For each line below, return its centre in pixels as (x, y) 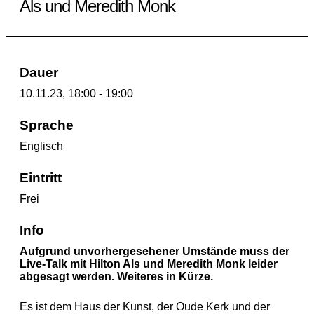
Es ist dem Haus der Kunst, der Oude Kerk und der (145, 306)
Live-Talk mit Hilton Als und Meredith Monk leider (149, 264)
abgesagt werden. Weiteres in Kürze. (116, 276)
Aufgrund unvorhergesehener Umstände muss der (155, 251)
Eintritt (41, 177)
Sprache (47, 125)
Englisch (41, 146)
